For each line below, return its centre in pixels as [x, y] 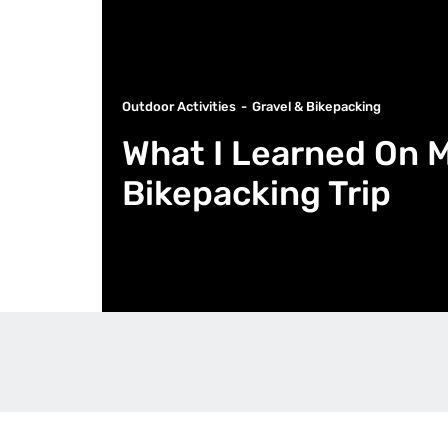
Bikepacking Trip [256, 193]
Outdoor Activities [179, 106]
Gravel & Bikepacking [316, 106]
